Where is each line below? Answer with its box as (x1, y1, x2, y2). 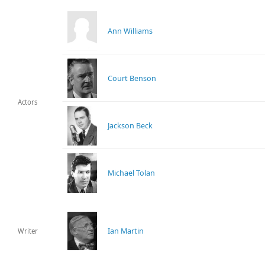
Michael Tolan (108, 167, 156, 178)
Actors (18, 98, 38, 107)
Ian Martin (108, 225, 144, 236)
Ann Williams (108, 25, 153, 36)
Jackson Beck (108, 120, 153, 131)
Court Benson (108, 73, 157, 83)
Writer (18, 227, 38, 236)
